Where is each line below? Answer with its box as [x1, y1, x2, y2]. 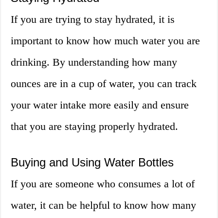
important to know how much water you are [11, 35, 200, 47]
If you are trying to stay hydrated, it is [11, 13, 175, 26]
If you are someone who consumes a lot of [11, 178, 195, 190]
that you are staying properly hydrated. [11, 120, 179, 133]
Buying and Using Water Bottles [11, 156, 174, 169]
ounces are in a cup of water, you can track [11, 77, 197, 90]
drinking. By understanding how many [11, 56, 178, 69]
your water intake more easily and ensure [11, 99, 189, 111]
